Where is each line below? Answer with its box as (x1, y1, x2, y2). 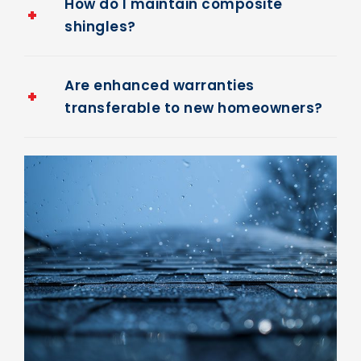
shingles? (64, 39, 136, 59)
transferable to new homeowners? (64, 120, 323, 140)
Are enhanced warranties (64, 98, 255, 118)
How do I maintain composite (64, 16, 283, 36)
